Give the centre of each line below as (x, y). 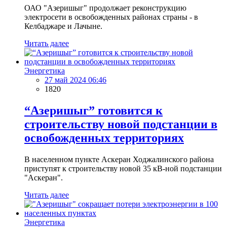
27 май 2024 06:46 (75, 80)
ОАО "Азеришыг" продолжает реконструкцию (105, 8)
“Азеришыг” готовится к (93, 111)
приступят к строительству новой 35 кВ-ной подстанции (123, 169)
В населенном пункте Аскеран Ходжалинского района (119, 160)
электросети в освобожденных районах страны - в (111, 17)
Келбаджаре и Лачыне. (63, 26)
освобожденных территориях (104, 138)
